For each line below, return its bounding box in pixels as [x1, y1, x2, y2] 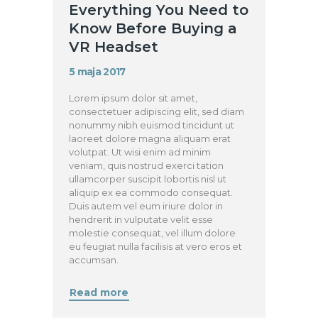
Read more [70, 286, 129, 298]
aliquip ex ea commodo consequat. [69, 187, 234, 199]
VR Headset [69, 38, 159, 55]
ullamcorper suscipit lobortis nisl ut [69, 173, 227, 185]
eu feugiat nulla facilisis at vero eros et [69, 241, 243, 253]
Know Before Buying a [69, 19, 238, 37]
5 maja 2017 [69, 66, 126, 78]
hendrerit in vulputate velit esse [69, 214, 214, 226]
